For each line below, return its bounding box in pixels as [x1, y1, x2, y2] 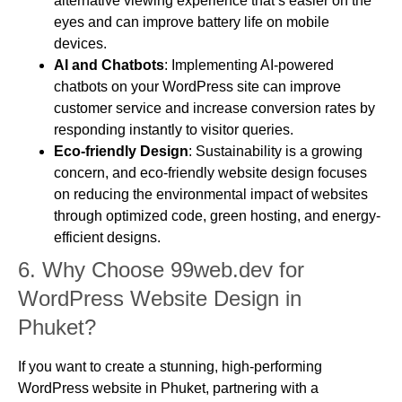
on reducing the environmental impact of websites [54, 186, 368, 202]
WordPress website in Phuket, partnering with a [18, 380, 319, 396]
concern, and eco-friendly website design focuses [54, 164, 367, 180]
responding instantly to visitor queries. [54, 121, 293, 137]
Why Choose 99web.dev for [42, 257, 304, 282]
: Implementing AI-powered [164, 57, 334, 73]
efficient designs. [54, 229, 161, 245]
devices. [54, 35, 107, 51]
